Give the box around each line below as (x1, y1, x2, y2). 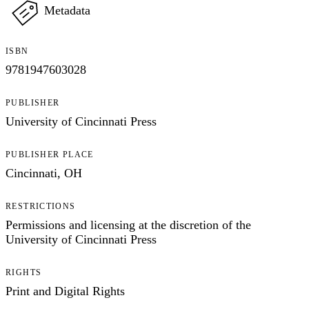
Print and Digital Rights (6, 283, 125, 298)
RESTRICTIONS (6, 201, 76, 211)
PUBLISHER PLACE (6, 149, 94, 159)
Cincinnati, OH (6, 166, 82, 180)
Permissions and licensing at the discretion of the (6, 217, 251, 232)
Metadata (44, 3, 90, 17)
